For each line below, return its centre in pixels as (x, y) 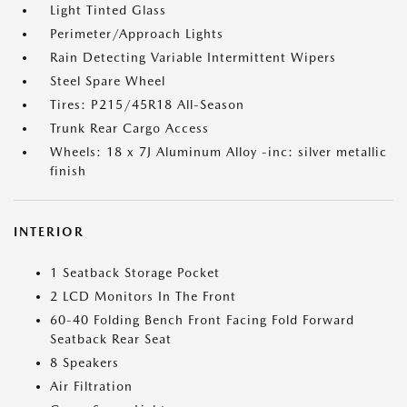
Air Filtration (91, 386)
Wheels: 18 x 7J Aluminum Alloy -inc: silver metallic (218, 152)
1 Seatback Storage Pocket (135, 273)
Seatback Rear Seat (111, 339)
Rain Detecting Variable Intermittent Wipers (193, 57)
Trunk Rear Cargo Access (129, 128)
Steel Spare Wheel (108, 81)
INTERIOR (49, 232)
